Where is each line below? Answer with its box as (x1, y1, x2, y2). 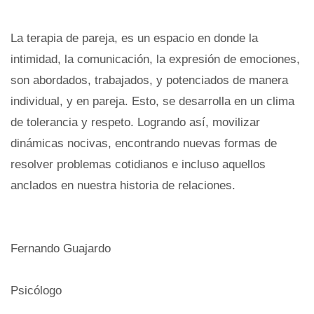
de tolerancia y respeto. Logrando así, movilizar (11, 115, 260, 129)
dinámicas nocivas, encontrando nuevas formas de (11, 136, 277, 150)
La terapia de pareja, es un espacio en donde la (11, 31, 258, 45)
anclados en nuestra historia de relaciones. (11, 178, 235, 192)
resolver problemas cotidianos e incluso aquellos (11, 157, 266, 171)
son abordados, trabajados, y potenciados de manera (11, 73, 288, 87)
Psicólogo (11, 283, 62, 297)
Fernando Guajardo (11, 241, 111, 255)
